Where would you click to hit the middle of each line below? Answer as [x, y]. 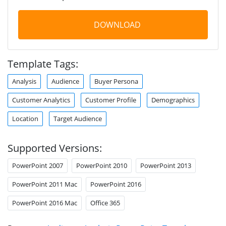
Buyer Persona [116, 81]
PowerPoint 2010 [102, 165]
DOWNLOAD [117, 24]
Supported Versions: [55, 148]
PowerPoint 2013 [166, 165]
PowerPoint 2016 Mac [45, 203]
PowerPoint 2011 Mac [45, 184]
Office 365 [105, 203]
